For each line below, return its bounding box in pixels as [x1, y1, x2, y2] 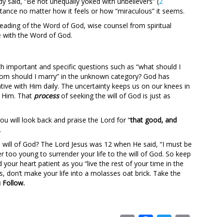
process [34, 91, 61, 100]
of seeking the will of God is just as [61, 91, 170, 100]
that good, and [130, 115, 177, 124]
